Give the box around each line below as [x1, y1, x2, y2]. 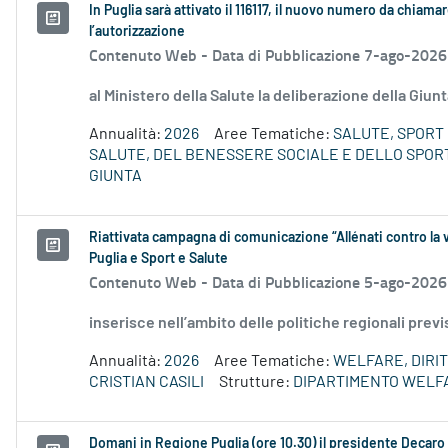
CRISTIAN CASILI [89, 374, 204, 391]
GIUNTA [89, 168, 142, 185]
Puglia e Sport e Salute [89, 252, 228, 267]
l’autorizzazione [89, 25, 185, 40]
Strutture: [219, 374, 293, 391]
